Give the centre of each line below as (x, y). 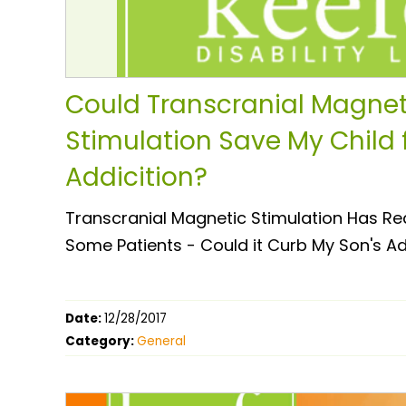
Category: (101, 341)
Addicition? (136, 177)
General (161, 341)
